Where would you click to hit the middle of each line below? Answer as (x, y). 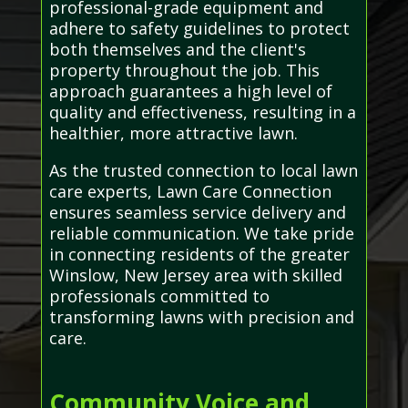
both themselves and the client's (177, 50)
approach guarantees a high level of (190, 92)
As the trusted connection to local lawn (203, 171)
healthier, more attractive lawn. (173, 133)
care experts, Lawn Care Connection (190, 192)
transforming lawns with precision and (201, 317)
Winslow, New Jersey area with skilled (195, 275)
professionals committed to (159, 296)
